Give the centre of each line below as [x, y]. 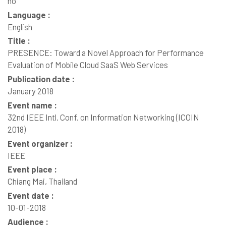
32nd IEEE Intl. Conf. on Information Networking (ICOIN [103, 117]
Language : [29, 14]
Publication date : [41, 79]
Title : [19, 41]
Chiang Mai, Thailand [42, 181]
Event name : [32, 105]
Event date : [31, 195]
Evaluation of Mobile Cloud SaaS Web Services [88, 65]
